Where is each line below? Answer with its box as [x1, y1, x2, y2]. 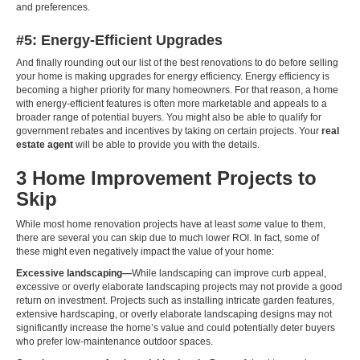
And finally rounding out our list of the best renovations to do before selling [16, 57, 338, 69]
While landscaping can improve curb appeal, [132, 268, 326, 280]
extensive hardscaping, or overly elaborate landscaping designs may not [16, 309, 332, 321]
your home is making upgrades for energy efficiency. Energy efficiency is [16, 71, 329, 83]
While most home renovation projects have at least [16, 219, 238, 231]
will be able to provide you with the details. [73, 139, 260, 151]
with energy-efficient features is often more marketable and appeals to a [16, 98, 327, 110]
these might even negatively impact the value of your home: [16, 246, 274, 258]
